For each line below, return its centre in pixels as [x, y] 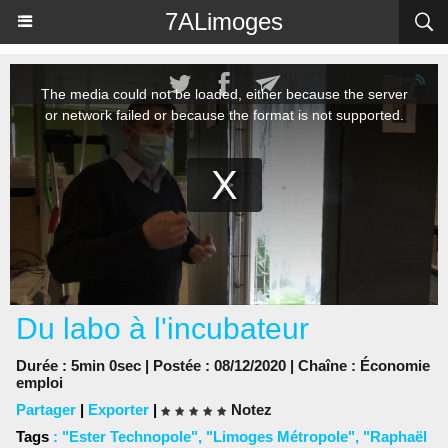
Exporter [118, 409]
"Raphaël [395, 436]
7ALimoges [224, 21]
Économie [395, 365]
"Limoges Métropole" [280, 436]
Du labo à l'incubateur [162, 328]
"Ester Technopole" [130, 436]
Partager [46, 409]
